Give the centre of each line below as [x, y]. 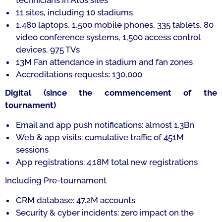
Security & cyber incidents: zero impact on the [105, 213]
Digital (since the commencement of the [111, 93]
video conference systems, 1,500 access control [108, 37]
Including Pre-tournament [56, 180]
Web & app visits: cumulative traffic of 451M [100, 137]
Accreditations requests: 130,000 [79, 74]
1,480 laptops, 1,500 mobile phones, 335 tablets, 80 [115, 25]
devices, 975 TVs [48, 50]
